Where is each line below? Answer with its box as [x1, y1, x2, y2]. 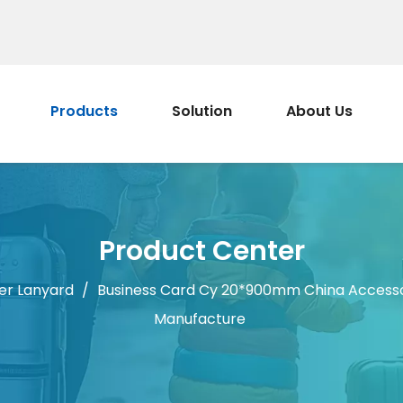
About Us [286, 101, 353, 121]
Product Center [98, 232, 305, 270]
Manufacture [153, 309, 246, 329]
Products [50, 101, 118, 121]
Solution [172, 101, 232, 121]
